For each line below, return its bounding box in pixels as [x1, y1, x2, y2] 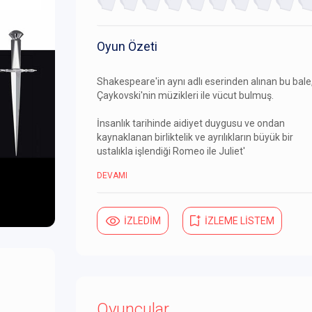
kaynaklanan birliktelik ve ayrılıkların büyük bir [97, 131, 293, 143]
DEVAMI [97, 170, 127, 180]
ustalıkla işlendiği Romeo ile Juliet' [97, 145, 245, 157]
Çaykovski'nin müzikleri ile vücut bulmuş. [97, 89, 274, 101]
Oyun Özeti [97, 38, 157, 54]
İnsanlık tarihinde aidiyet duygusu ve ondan [97, 117, 285, 129]
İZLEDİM [124, 214, 161, 226]
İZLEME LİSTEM [205, 214, 274, 226]
